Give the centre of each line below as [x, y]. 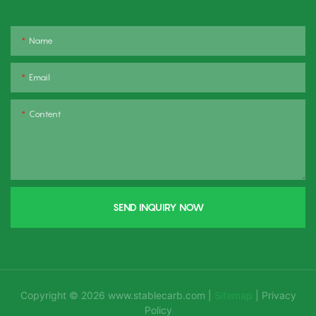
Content [45, 114]
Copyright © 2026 [64, 296]
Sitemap [235, 296]
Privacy [279, 296]
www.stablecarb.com [156, 296]
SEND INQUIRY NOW [158, 207]
